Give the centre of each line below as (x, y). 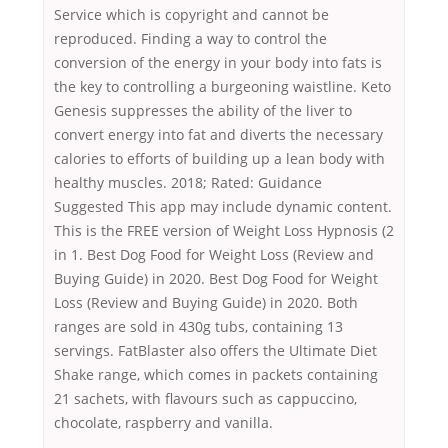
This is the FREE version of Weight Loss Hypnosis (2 (224, 231)
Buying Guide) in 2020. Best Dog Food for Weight (216, 279)
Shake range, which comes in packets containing (216, 375)
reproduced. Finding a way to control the (190, 39)
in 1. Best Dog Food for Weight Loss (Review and (214, 255)
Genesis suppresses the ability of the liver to (203, 111)
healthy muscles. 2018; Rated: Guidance (188, 183)
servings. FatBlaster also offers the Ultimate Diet (215, 351)
